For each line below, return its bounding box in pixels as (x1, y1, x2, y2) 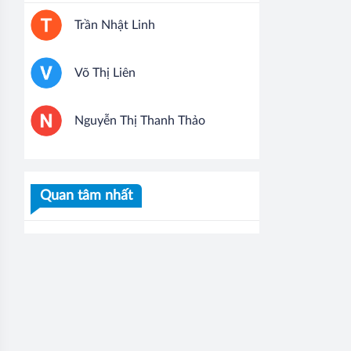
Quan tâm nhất (40, 189, 132, 204)
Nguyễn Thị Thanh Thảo (74, 114, 205, 128)
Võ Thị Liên (74, 67, 136, 80)
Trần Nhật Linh (74, 19, 155, 32)
